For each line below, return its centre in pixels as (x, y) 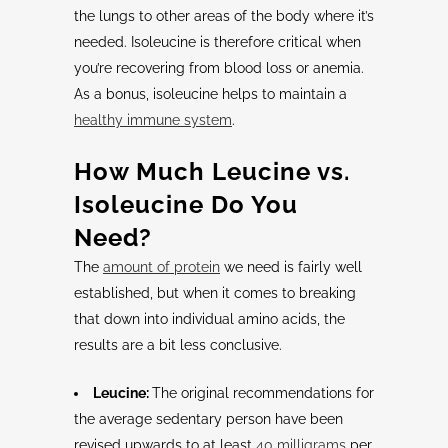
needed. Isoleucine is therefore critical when (217, 42)
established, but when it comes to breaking (215, 293)
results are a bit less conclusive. (178, 345)
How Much (143, 172)
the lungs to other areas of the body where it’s (224, 16)
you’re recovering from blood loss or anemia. (219, 68)
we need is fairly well (291, 267)
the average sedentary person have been (208, 419)
